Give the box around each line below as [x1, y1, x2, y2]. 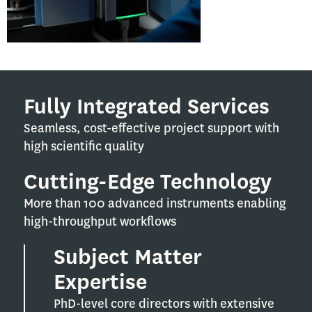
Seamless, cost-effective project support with [24, 120, 279, 136]
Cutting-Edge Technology [24, 167, 272, 196]
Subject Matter [54, 242, 202, 271]
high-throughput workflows [24, 213, 176, 230]
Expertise [54, 267, 147, 296]
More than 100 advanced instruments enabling [24, 195, 286, 212]
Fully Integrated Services [24, 92, 270, 120]
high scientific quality [24, 138, 144, 155]
